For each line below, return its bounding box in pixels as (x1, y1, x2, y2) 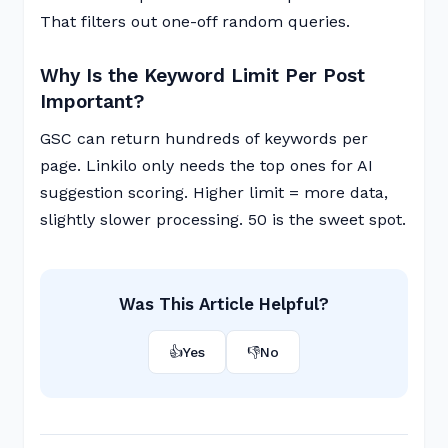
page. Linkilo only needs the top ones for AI (40, 156, 373, 175)
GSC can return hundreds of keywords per (40, 129, 368, 148)
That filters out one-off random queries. (40, 12, 350, 31)
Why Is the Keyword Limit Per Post (40, 64, 365, 87)
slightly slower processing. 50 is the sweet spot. (40, 210, 406, 229)
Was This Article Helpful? (119, 294, 329, 314)
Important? (40, 90, 144, 113)
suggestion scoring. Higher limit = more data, (40, 183, 388, 202)
